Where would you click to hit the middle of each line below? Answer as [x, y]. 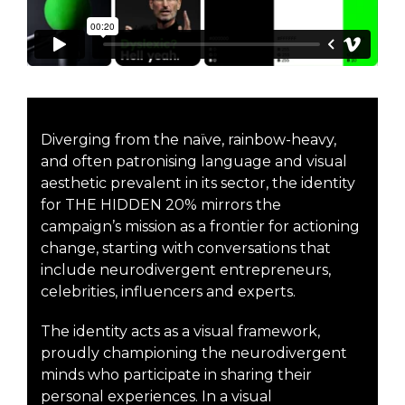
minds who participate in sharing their [176, 374]
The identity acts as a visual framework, [180, 331]
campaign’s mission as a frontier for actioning [200, 226]
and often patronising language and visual [194, 161]
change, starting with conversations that [186, 248]
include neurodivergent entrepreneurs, [186, 269]
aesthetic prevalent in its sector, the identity [198, 183]
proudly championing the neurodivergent [194, 353]
